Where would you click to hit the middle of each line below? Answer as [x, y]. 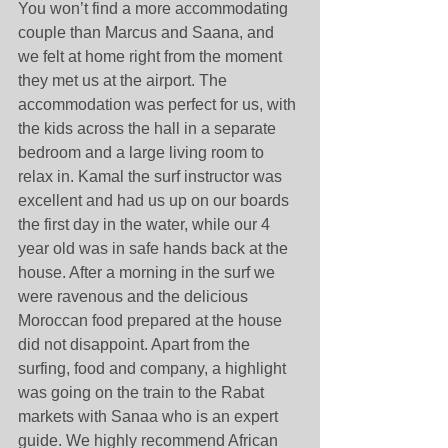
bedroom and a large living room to [143, 152]
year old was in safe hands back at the [155, 248]
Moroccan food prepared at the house [152, 320]
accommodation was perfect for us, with [159, 104]
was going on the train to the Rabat [143, 392]
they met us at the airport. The [124, 80]
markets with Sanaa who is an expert [150, 416]
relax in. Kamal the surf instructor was [152, 176]
